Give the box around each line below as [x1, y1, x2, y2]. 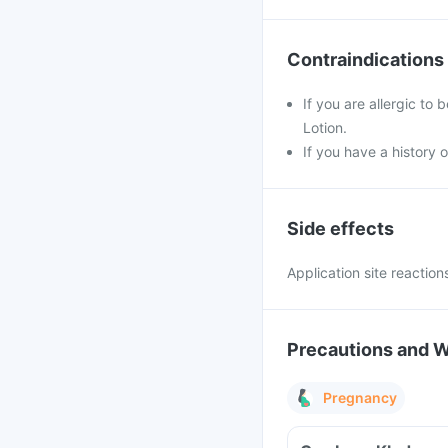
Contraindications [287, 49, 444, 70]
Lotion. [303, 119, 347, 136]
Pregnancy [323, 389, 397, 406]
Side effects [287, 218, 394, 239]
